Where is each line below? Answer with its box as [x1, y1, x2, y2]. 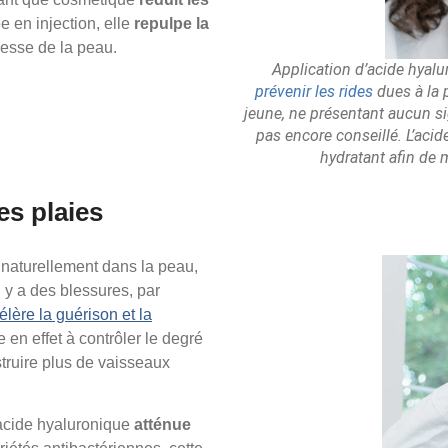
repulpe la [134, 15, 209, 33]
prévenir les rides [255, 82, 373, 101]
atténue [134, 416, 191, 434]
